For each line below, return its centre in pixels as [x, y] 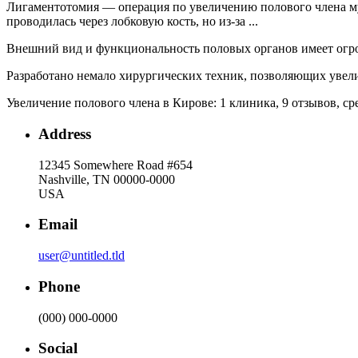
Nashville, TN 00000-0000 [107, 179]
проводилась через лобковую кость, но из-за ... [132, 22]
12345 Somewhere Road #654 [115, 165]
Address [65, 133]
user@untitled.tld [82, 256]
